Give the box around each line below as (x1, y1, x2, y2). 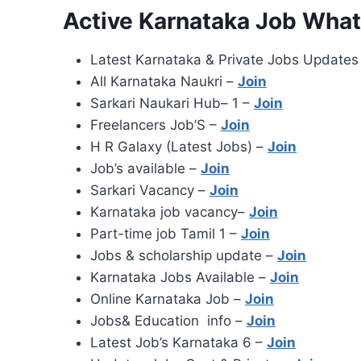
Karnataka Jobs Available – (90, 269, 270, 286)
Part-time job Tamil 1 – (90, 226, 241, 243)
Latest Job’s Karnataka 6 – (90, 334, 267, 351)
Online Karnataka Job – (90, 291, 245, 308)
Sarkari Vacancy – (90, 182, 210, 199)
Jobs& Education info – (90, 313, 247, 330)
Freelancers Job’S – (90, 117, 221, 134)
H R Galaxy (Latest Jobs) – (90, 139, 268, 156)
